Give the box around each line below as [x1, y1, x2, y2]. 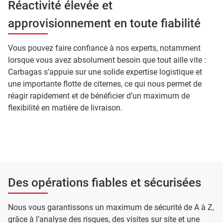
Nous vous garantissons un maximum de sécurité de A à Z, [8, 203, 214, 212]
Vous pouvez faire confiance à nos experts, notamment [8, 43, 201, 53]
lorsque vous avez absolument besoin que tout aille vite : [8, 55, 206, 65]
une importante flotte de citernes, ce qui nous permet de [8, 79, 202, 89]
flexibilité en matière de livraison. [8, 103, 122, 112]
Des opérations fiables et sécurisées [8, 176, 201, 190]
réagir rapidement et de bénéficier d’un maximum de [8, 91, 190, 101]
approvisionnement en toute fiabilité [8, 16, 201, 30]
